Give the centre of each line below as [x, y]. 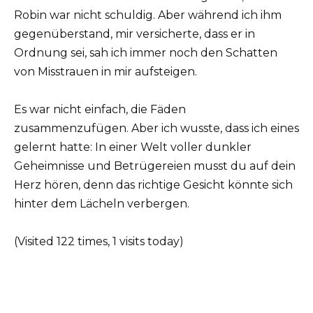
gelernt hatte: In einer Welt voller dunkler [133, 147]
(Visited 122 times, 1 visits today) [99, 242]
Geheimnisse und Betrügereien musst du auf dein [155, 166]
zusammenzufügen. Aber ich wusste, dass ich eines [156, 129]
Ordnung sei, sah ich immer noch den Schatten [146, 53]
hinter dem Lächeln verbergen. [102, 204]
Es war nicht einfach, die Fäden [100, 110]
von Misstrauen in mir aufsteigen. [105, 72]
